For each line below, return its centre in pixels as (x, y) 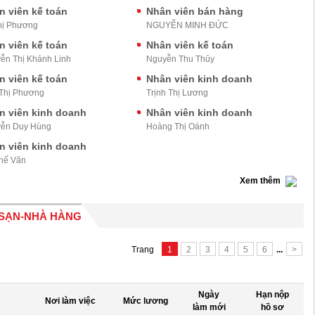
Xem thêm (260, 181)
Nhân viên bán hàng (195, 11)
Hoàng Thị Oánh (178, 127)
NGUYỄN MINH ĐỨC (188, 25)
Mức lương (146, 301)
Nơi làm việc (70, 301)
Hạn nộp (272, 295)
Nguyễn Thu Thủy (181, 59)
